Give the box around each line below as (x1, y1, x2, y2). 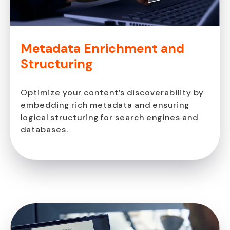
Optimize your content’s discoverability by (21, 87, 204, 98)
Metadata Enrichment (21, 40, 161, 57)
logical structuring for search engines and (21, 111, 198, 123)
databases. (21, 124, 68, 135)
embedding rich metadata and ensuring (21, 99, 189, 110)
